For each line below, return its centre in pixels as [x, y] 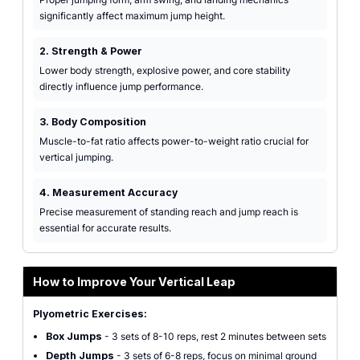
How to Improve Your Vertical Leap [134, 282]
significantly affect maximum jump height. [132, 16]
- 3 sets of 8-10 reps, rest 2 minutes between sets [214, 336]
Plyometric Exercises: [90, 314]
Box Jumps [74, 336]
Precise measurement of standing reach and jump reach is [169, 212]
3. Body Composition [93, 122]
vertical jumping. [76, 157]
